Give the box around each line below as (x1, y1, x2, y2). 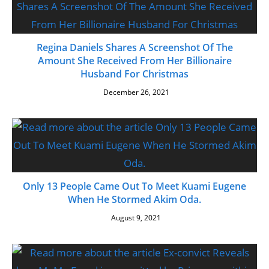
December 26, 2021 (103, 87, 169, 97)
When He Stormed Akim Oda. (68, 193, 201, 206)
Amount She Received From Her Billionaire (37, 54, 232, 67)
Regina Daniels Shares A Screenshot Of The (36, 41, 233, 54)
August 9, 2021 (111, 213, 161, 223)
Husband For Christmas (80, 67, 189, 80)
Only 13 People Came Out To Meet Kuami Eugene (23, 180, 246, 193)
